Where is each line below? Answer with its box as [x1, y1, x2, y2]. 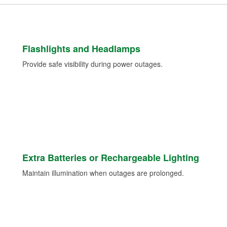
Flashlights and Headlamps [22, 42, 140, 56]
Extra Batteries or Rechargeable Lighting [22, 151, 199, 165]
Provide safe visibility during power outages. [22, 59, 163, 69]
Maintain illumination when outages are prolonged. [22, 168, 184, 178]
